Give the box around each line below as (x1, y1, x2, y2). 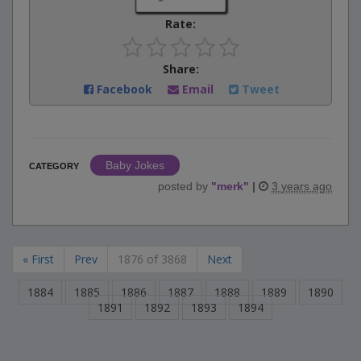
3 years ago (272, 180, 332, 193)
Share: (162, 61, 199, 77)
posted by (158, 180, 211, 193)
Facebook (93, 81, 156, 98)
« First (23, 251, 54, 268)
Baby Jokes (106, 159, 164, 172)
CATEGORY (29, 161, 79, 172)
